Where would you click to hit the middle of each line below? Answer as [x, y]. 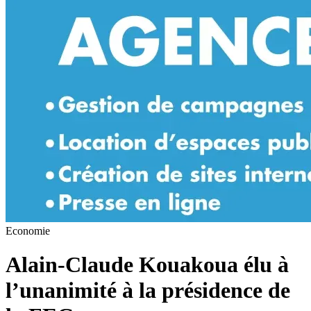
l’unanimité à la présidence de [148, 291]
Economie [28, 230]
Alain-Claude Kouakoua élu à [147, 265]
